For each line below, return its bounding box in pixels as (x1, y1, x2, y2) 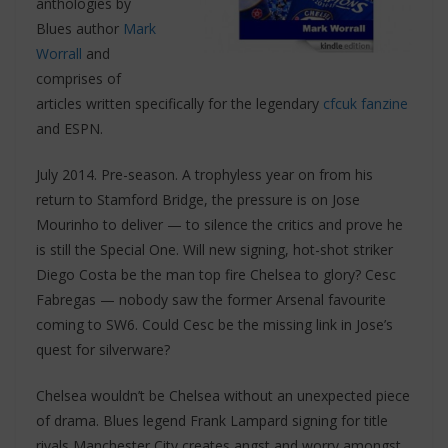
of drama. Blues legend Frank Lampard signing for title (36, 411, 388, 430)
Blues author (36, 19, 123, 38)
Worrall (36, 44, 82, 63)
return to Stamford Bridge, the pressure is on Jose (36, 190, 360, 209)
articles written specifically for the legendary (36, 94, 323, 113)
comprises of (36, 69, 121, 88)
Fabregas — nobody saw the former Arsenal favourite (36, 290, 386, 309)
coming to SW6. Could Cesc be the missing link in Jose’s (36, 315, 393, 334)
